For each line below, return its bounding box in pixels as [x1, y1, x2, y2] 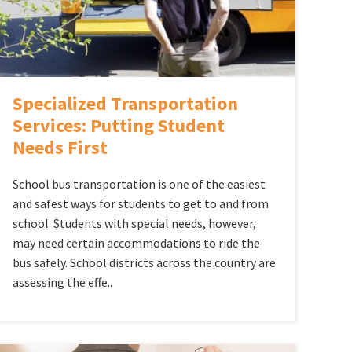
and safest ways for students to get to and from [12, 195, 269, 211]
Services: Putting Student [12, 112, 225, 137]
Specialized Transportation [12, 90, 238, 115]
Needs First [12, 134, 108, 159]
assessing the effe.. [12, 273, 112, 290]
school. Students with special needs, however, [12, 214, 256, 231]
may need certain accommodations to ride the [12, 234, 260, 251]
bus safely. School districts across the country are [12, 254, 276, 270]
